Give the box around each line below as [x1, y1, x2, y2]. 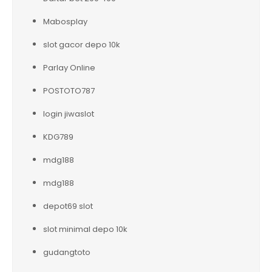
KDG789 [43, 131, 73, 143]
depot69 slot [43, 200, 93, 212]
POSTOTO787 [43, 84, 95, 97]
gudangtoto [43, 246, 90, 258]
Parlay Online [43, 61, 95, 73]
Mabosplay [43, 15, 87, 27]
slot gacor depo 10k [43, 38, 120, 50]
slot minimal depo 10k [43, 223, 127, 235]
